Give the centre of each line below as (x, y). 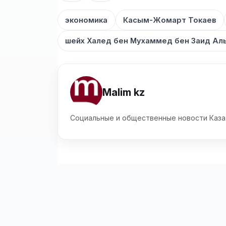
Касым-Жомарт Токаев (170, 20)
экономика (87, 20)
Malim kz (124, 93)
